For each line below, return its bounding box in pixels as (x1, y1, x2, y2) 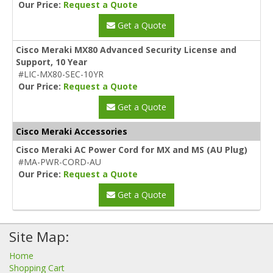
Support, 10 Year (16, 55, 87, 68)
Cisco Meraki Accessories (16, 125, 127, 137)
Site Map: (9, 227, 69, 246)
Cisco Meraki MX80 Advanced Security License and (16, 43, 236, 55)
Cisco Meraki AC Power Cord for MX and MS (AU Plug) (16, 143, 247, 155)
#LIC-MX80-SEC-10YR (18, 68, 104, 80)
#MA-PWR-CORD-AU (18, 155, 101, 168)
